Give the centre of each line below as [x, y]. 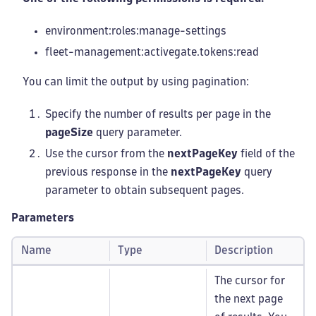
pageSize [69, 132]
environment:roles [91, 31]
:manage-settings [181, 31]
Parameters [43, 218]
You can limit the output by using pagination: [136, 81]
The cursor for [250, 280]
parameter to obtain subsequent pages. [145, 190]
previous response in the [108, 172]
